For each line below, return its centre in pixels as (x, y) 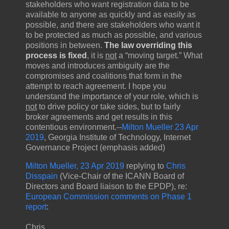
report (36, 207)
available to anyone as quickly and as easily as (111, 14)
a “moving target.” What (159, 55)
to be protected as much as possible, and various (114, 35)
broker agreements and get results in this (99, 117)
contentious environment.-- (74, 127)
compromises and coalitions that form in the (104, 76)
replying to (145, 166)
